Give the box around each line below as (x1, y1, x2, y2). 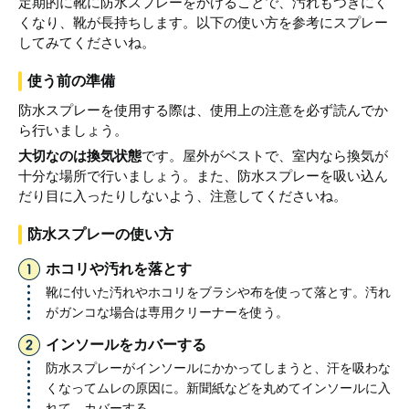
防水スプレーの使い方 (27, 225, 173, 242)
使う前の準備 (27, 72, 115, 89)
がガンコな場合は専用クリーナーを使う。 (46, 304, 288, 320)
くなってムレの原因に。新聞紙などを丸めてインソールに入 (46, 380, 391, 395)
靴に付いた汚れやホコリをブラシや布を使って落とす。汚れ (46, 284, 391, 299)
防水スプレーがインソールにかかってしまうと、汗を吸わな (46, 360, 391, 375)
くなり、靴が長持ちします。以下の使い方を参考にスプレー (18, 14, 388, 30)
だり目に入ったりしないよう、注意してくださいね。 (18, 187, 347, 204)
